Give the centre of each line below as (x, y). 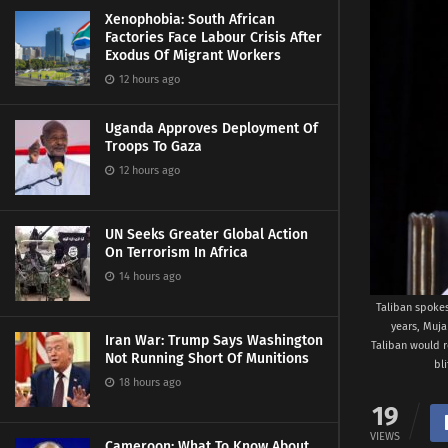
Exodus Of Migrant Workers (193, 55)
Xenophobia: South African (190, 19)
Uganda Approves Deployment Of (211, 128)
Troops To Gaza (153, 146)
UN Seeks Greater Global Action (206, 234)
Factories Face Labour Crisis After (213, 37)
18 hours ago (148, 382)
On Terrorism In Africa (176, 252)
